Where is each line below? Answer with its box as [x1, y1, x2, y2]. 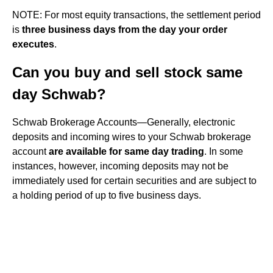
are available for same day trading [49, 146, 204, 157]
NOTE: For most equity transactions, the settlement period [12, 10, 261, 20]
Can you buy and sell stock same [12, 64, 243, 80]
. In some [204, 146, 243, 157]
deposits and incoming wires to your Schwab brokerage [12, 132, 251, 142]
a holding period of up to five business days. [12, 190, 201, 200]
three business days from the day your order [22, 24, 227, 35]
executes [12, 39, 54, 49]
